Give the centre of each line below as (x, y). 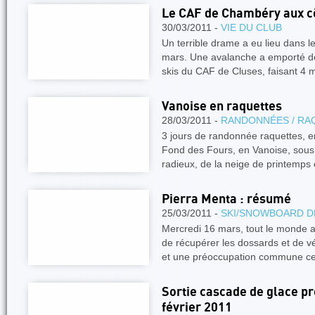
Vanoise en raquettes (222, 107)
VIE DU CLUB (251, 27)
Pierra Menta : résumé (226, 199)
